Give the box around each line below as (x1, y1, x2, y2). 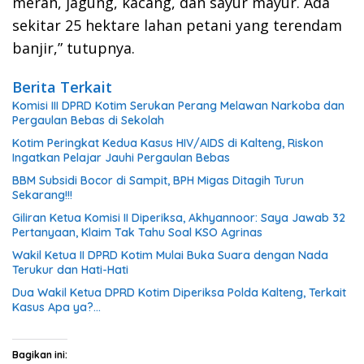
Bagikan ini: (12, 348, 67, 361)
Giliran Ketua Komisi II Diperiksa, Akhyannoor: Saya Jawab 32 (12, 210, 345, 225)
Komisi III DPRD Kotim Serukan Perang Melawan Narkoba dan (12, 97, 344, 113)
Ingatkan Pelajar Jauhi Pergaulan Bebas (12, 149, 230, 165)
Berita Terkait (12, 76, 112, 97)
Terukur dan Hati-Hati (12, 262, 132, 277)
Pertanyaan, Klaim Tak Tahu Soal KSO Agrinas (12, 224, 262, 240)
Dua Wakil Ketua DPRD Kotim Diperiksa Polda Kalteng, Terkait (12, 284, 346, 300)
